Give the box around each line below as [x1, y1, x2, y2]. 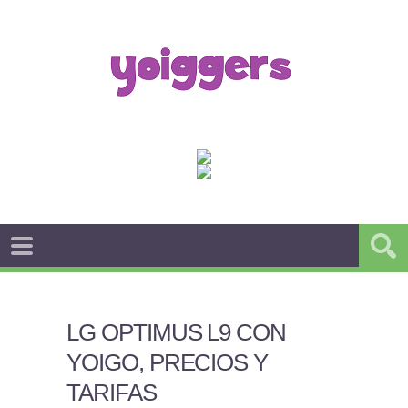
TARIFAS [66, 380, 157, 405]
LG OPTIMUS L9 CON [66, 320, 287, 345]
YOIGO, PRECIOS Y [66, 350, 269, 375]
